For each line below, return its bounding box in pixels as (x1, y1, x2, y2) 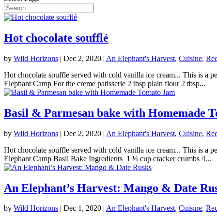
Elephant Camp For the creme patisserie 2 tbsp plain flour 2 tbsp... (4, 79, 205, 88)
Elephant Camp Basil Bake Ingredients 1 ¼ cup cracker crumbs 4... (4, 154, 211, 163)
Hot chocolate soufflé (4, 31, 108, 44)
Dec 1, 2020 (63, 204, 101, 213)
